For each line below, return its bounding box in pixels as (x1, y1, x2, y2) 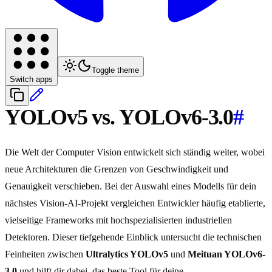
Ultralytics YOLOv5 (86, 249, 168, 260)
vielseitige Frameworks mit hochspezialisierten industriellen (5, 215, 232, 226)
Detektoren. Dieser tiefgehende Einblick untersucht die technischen (5, 232, 262, 243)
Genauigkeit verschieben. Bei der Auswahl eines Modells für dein (5, 181, 256, 192)
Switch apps (10, 75, 53, 84)
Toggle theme (92, 66, 139, 75)
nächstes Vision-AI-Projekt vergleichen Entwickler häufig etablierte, (5, 198, 265, 209)
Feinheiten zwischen (5, 249, 86, 260)
